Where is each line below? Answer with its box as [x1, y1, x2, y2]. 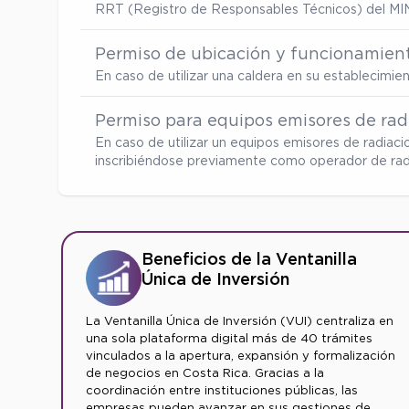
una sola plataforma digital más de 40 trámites [86, 331, 373, 346]
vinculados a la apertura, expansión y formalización [86, 349, 396, 363]
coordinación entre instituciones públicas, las [86, 383, 359, 398]
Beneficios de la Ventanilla [142, 248, 358, 268]
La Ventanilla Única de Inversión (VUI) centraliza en [86, 314, 394, 329]
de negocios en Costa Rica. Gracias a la [86, 366, 325, 381]
